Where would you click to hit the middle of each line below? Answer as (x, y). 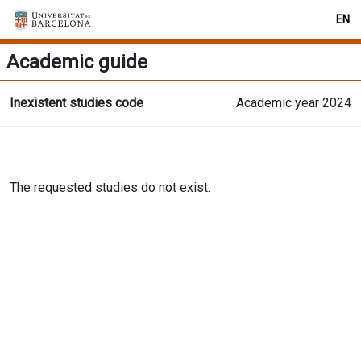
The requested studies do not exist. (110, 187)
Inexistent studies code (77, 103)
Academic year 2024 (294, 103)
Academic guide (77, 62)
